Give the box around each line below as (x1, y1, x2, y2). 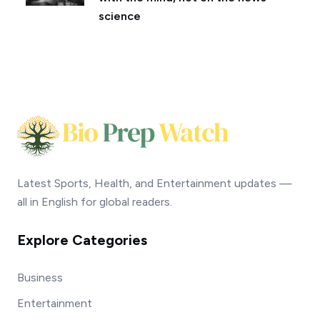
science (99, 9, 141, 23)
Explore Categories (17, 231, 147, 249)
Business (17, 270, 63, 284)
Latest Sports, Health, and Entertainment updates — (17, 176, 292, 190)
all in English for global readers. (17, 194, 172, 209)
